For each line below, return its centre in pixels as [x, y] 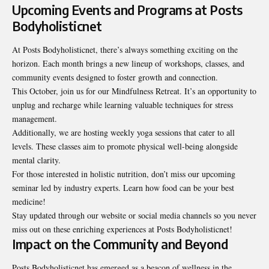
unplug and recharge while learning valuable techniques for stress [122, 104]
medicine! [29, 201]
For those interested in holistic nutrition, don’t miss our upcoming [124, 174]
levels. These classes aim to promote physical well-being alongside [125, 146]
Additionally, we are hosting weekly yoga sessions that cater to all [123, 132]
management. [35, 118]
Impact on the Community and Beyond [120, 244]
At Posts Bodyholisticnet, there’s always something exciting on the [125, 49]
